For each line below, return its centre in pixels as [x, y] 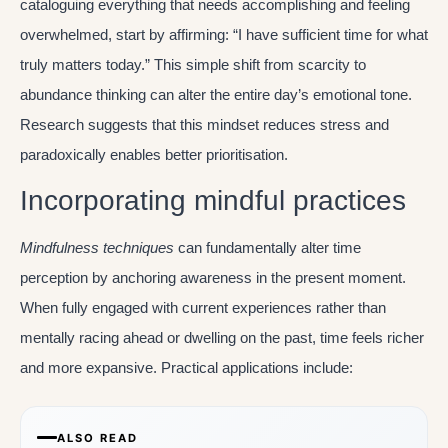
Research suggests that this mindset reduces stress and [204, 125]
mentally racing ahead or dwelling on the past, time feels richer [222, 338]
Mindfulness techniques [97, 248]
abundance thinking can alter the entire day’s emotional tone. [216, 95]
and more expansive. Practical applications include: [186, 368]
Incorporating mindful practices [213, 201]
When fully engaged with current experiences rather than [203, 308]
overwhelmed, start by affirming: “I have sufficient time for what [224, 35]
